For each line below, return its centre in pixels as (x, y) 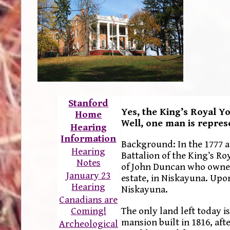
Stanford (89, 103)
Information (89, 139)
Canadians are (89, 200)
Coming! (88, 211)
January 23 (89, 176)
